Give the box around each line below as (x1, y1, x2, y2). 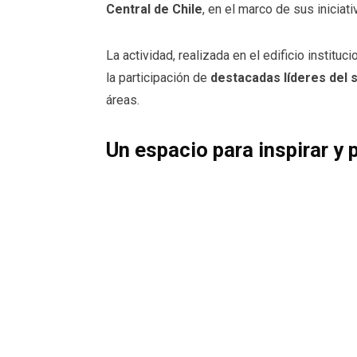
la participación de (106, 69, 210, 85)
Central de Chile (106, 2, 202, 17)
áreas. (106, 92, 139, 108)
